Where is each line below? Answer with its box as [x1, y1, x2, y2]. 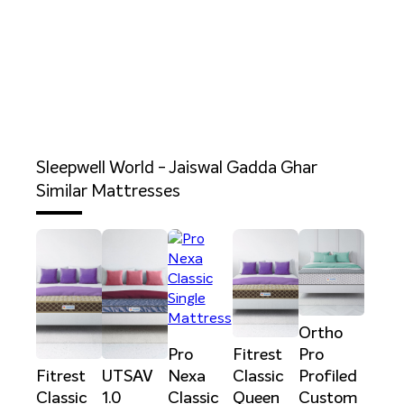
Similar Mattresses [36, 183, 180, 201]
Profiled [298, 368, 358, 385]
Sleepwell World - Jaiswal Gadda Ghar [36, 160, 317, 178]
